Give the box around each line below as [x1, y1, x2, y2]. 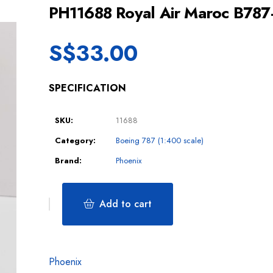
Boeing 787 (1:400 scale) [115, 135, 204, 147]
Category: [54, 135, 96, 147]
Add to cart [99, 196, 152, 211]
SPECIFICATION [48, 81, 126, 96]
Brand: [54, 155, 82, 167]
